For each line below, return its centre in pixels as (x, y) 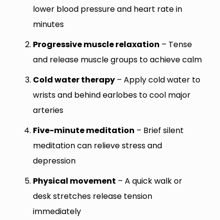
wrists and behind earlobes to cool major (111, 95)
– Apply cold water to (157, 80)
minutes (48, 25)
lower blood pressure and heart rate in (107, 9)
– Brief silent (159, 131)
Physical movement (74, 181)
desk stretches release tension (92, 196)
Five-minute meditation (83, 131)
